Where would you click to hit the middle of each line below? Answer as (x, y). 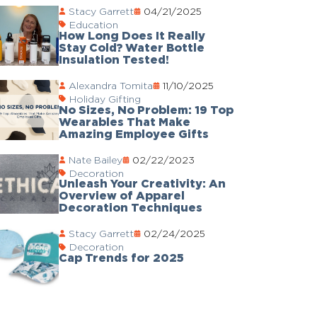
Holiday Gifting (105, 98)
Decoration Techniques (130, 208)
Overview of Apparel (121, 196)
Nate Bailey (95, 159)
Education (93, 24)
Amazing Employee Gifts (133, 133)
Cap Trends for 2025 (121, 258)
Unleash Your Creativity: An (142, 184)
